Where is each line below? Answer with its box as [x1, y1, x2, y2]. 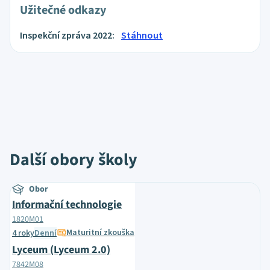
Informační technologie [12, 197, 122, 212]
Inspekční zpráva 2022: [20, 29, 116, 42]
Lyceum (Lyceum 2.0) [12, 242, 110, 257]
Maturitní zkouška [66, 227, 134, 239]
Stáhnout [121, 29, 163, 42]
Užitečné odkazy [20, 2, 106, 19]
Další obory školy [10, 148, 137, 172]
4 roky [12, 227, 34, 239]
